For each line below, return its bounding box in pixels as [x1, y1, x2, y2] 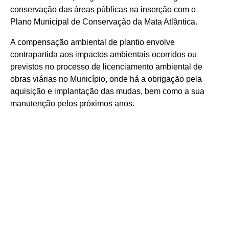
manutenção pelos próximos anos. [10, 99, 134, 108]
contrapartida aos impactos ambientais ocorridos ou [10, 50, 197, 59]
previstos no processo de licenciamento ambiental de [10, 62, 202, 71]
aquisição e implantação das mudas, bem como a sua [10, 87, 204, 96]
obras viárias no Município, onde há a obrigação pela [10, 75, 202, 83]
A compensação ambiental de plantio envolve [10, 38, 175, 47]
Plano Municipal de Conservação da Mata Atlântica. [10, 17, 197, 26]
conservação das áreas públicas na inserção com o [10, 5, 196, 14]
